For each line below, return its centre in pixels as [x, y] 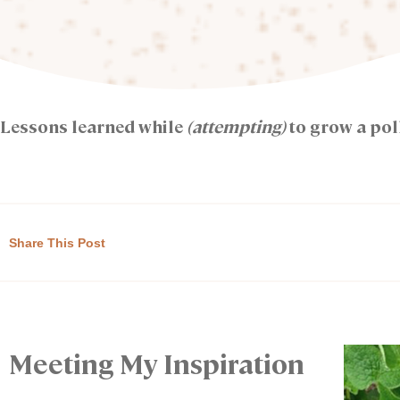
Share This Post [57, 242]
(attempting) [236, 126]
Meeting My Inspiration [157, 363]
